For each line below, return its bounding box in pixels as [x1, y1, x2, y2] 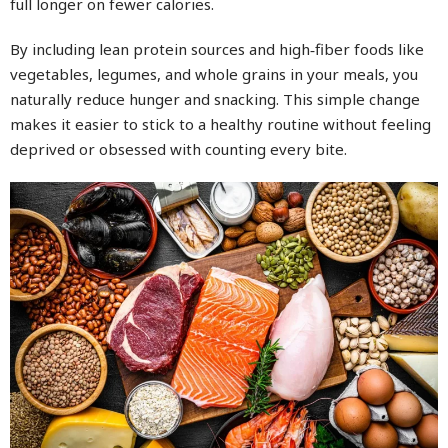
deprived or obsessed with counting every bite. [10, 139, 347, 160]
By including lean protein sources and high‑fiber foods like [10, 39, 424, 60]
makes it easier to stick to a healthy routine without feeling [10, 114, 431, 135]
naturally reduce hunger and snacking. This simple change [10, 89, 420, 110]
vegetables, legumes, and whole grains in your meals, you [10, 64, 418, 85]
